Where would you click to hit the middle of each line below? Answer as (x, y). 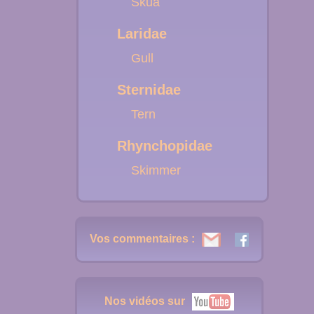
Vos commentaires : (142, 239)
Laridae (142, 34)
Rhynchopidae (165, 146)
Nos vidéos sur (145, 301)
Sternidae (149, 90)
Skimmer (156, 170)
